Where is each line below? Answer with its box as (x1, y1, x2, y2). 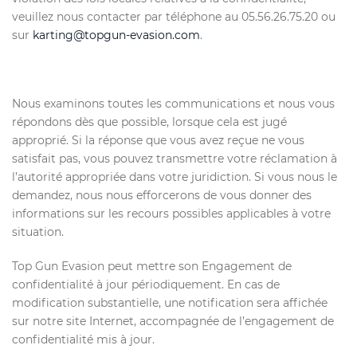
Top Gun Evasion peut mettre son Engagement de (12, 259, 292, 273)
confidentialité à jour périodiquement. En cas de (12, 277, 280, 292)
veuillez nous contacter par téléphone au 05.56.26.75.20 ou (12, 10, 335, 24)
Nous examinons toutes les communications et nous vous (12, 96, 335, 111)
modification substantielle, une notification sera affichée (12, 296, 328, 310)
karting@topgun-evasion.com (33, 28, 200, 42)
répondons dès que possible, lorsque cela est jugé (12, 115, 287, 129)
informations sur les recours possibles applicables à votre (12, 206, 331, 221)
